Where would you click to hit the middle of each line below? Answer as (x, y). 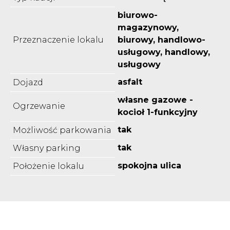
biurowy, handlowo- (161, 40)
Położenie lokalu (49, 166)
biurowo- (138, 15)
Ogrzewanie (39, 106)
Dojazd (28, 82)
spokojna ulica (149, 165)
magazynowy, (148, 27)
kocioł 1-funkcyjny (158, 112)
